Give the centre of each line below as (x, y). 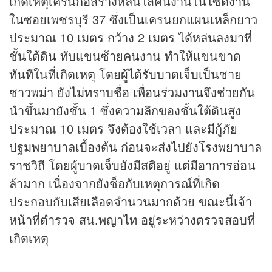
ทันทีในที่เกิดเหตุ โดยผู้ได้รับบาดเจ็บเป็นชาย (125, 74)
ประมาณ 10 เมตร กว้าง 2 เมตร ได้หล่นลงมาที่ (131, 38)
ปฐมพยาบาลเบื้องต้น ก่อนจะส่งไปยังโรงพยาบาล (135, 147)
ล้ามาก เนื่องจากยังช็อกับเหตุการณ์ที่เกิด (114, 183)
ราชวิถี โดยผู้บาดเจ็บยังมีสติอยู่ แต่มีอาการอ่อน (132, 165)
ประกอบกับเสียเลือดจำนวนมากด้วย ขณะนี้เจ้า (131, 202)
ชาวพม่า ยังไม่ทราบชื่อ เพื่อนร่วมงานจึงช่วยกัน (132, 92)
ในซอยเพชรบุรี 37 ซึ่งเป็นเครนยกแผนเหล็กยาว (133, 19)
